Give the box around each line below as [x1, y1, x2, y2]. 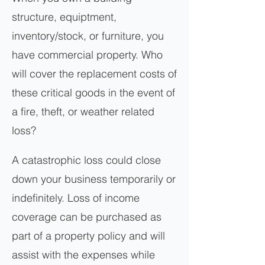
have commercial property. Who [12, 48, 163, 62]
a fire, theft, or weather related [12, 105, 154, 118]
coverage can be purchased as [12, 210, 161, 224]
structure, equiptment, [12, 10, 117, 24]
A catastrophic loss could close [12, 153, 161, 167]
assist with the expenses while [12, 248, 155, 261]
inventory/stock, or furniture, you [12, 29, 164, 43]
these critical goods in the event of [12, 86, 175, 99]
